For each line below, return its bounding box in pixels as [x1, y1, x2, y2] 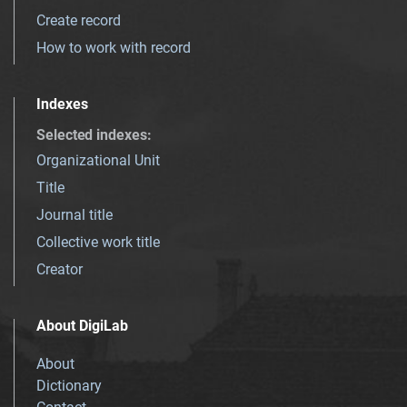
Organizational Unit [36, 151, 160, 169]
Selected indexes [36, 125, 147, 144]
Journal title [36, 205, 113, 223]
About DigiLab [36, 316, 128, 334]
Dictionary [36, 376, 102, 394]
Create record [36, 11, 121, 29]
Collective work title [36, 233, 160, 251]
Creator [36, 260, 83, 278]
